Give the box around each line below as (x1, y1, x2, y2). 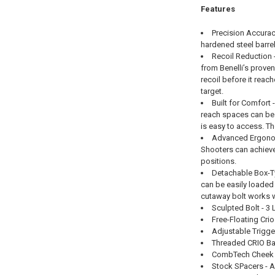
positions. (200, 156, 236, 166)
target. (200, 86, 223, 96)
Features (200, 4, 235, 14)
